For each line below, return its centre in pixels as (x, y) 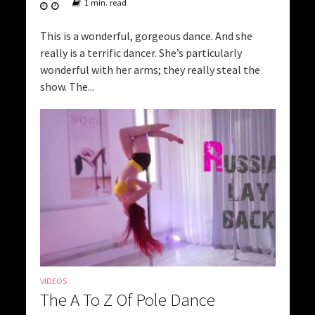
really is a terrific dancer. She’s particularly (141, 53)
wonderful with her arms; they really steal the (150, 70)
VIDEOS (53, 281)
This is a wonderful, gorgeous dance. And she (146, 36)
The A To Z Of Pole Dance (127, 299)
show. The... (67, 87)
